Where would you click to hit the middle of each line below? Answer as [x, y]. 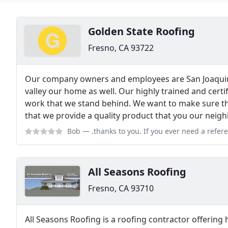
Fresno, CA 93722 [121, 48]
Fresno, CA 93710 [121, 188]
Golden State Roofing [141, 31]
